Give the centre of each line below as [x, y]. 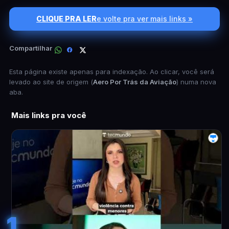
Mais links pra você [49, 115]
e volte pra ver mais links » [145, 19]
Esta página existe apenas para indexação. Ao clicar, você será [112, 72]
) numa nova [196, 82]
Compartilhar [31, 48]
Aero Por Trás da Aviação [135, 82]
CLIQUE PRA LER [66, 19]
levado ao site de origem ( [51, 82]
